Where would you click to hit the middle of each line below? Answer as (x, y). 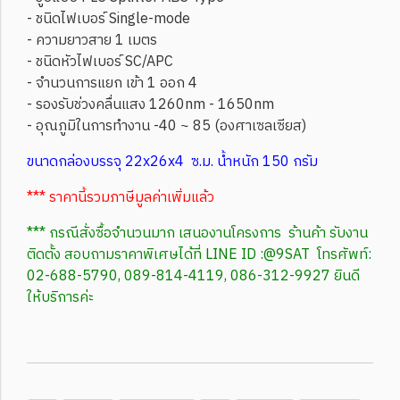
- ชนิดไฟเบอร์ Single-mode (108, 19)
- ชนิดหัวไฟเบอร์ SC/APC (100, 62)
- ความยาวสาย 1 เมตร (92, 41)
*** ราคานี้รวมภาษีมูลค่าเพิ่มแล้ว (121, 198)
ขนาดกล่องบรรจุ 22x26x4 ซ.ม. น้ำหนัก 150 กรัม (172, 162)
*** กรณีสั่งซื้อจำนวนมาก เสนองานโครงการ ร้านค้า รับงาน (197, 233)
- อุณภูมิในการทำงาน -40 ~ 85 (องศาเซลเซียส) (167, 126)
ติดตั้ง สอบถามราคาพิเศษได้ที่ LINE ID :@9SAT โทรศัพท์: (199, 255)
